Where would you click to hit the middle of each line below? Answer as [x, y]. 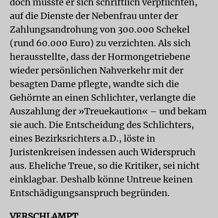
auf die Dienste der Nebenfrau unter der [94, 16]
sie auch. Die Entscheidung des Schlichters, [102, 125]
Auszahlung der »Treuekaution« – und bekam [108, 111]
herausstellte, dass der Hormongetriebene [100, 57]
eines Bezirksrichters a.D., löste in [82, 138]
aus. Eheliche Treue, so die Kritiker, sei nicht [105, 166]
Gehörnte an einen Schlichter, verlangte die [103, 98]
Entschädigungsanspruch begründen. [90, 193]
